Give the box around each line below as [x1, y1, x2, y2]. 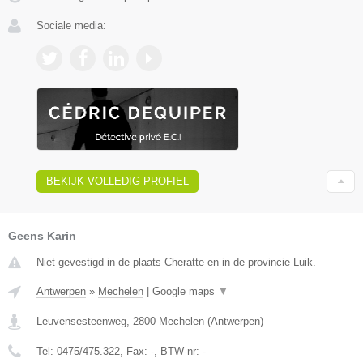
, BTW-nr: [154, 344, 203, 357]
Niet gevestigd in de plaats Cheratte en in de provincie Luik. [36, 255, 316, 268]
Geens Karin [8, 228, 76, 242]
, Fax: [120, 344, 151, 357]
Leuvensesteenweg [36, 314, 126, 327]
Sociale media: [36, 19, 106, 32]
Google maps [152, 284, 218, 297]
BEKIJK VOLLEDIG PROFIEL [46, 174, 189, 187]
